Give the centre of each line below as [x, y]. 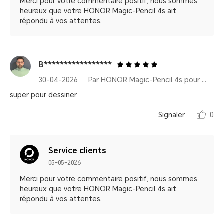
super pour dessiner [43, 95]
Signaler [172, 115]
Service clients [77, 151]
